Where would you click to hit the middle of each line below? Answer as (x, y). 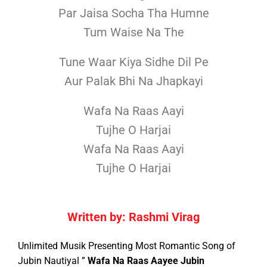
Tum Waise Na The (133, 32)
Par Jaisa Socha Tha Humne (133, 13)
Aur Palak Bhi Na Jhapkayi (133, 81)
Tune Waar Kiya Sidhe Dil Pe (133, 62)
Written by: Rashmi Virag (133, 217)
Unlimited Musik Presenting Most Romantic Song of (127, 246)
